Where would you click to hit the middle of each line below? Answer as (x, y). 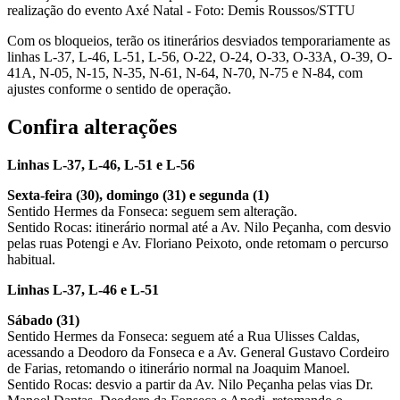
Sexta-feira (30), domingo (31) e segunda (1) (138, 195)
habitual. (31, 259)
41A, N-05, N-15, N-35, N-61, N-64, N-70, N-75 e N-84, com (185, 72)
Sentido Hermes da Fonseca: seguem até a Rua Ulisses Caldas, (183, 336)
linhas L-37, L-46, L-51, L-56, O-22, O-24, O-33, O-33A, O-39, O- (200, 56)
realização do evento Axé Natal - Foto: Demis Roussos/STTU (181, 10)
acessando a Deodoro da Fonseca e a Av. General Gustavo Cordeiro (198, 352)
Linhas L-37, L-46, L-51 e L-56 (101, 164)
